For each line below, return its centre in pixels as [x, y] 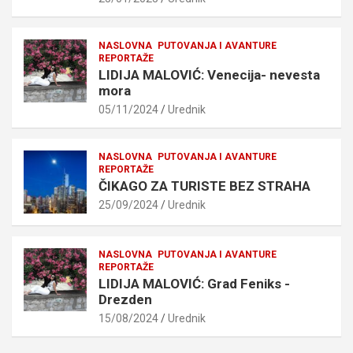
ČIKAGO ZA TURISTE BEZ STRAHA [204, 186]
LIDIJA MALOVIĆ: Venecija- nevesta [209, 74]
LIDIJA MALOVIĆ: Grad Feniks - [194, 283]
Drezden [125, 299]
